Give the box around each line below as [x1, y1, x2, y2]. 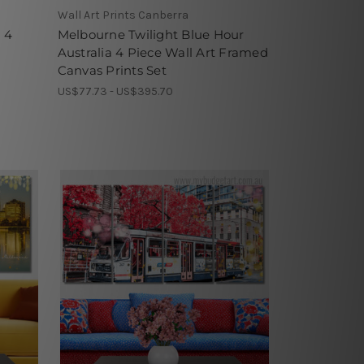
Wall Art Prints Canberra [57, 8, 188, 23]
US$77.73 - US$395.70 [57, 84, 173, 99]
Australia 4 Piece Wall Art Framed [57, 45, 268, 61]
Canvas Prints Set [57, 63, 167, 79]
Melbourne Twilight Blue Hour [57, 27, 245, 43]
